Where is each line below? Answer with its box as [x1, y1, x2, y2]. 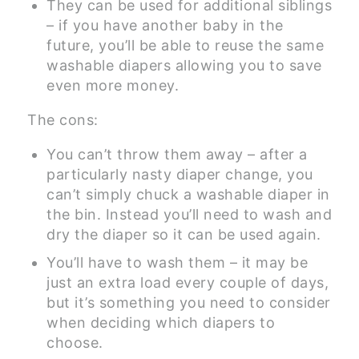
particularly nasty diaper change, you [46, 166, 313, 184]
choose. [46, 334, 103, 352]
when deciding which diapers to [46, 314, 275, 332]
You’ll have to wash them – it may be [46, 254, 308, 272]
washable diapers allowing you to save [46, 57, 322, 75]
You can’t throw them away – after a [46, 146, 308, 163]
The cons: [27, 111, 99, 129]
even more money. [46, 77, 179, 95]
